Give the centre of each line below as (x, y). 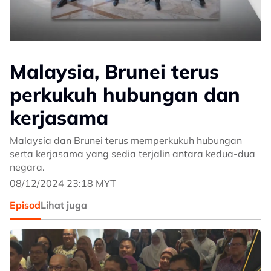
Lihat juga (64, 205)
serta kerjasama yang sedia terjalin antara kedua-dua (132, 154)
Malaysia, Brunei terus (114, 72)
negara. (27, 167)
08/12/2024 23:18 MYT (63, 184)
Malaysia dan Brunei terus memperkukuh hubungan (126, 141)
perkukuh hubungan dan (125, 95)
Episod (25, 205)
